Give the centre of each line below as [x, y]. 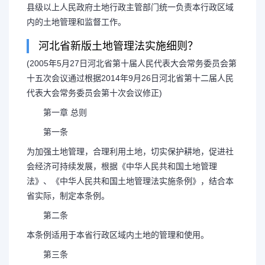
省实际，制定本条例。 [68, 196]
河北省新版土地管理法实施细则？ [118, 46]
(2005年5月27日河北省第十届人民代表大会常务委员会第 [132, 63]
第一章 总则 [57, 112]
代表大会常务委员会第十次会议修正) [94, 93]
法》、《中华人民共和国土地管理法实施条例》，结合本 [130, 181]
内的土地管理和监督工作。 [76, 22]
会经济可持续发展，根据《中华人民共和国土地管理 [122, 166]
